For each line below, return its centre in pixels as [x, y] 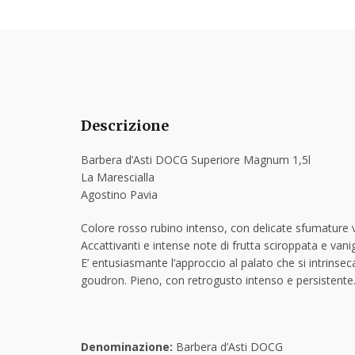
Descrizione [125, 125]
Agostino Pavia [119, 194]
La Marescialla [118, 177]
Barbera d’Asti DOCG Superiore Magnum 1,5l [196, 159]
